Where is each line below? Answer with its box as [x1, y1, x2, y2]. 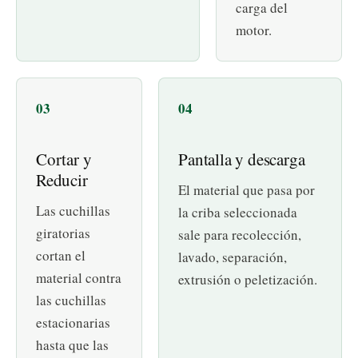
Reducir [36, 169, 88, 192]
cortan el [36, 246, 86, 265]
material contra [36, 268, 121, 288]
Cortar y [36, 148, 92, 171]
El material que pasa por [178, 181, 316, 200]
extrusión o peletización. [178, 270, 318, 289]
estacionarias [36, 313, 110, 332]
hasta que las [36, 336, 109, 355]
